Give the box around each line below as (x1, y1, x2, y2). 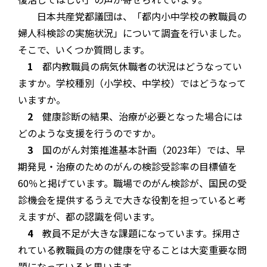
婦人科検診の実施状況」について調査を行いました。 (18, 26, 247, 41)
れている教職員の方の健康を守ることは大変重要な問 (18, 243, 247, 257)
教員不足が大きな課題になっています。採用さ (33, 226, 241, 241)
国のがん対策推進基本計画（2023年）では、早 (33, 142, 245, 157)
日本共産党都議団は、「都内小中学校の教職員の (18, 9, 247, 24)
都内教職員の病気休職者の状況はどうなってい (33, 59, 242, 74)
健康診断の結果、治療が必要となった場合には (33, 109, 243, 124)
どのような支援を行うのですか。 (18, 126, 161, 141)
